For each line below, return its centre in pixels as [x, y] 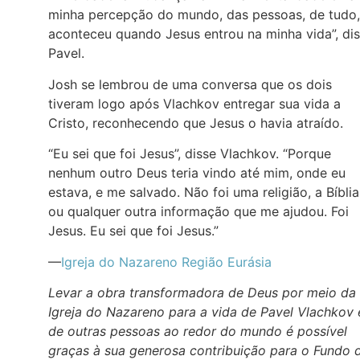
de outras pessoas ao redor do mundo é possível [198, 331]
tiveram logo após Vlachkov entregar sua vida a [194, 103]
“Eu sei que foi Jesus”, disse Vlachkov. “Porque [190, 154]
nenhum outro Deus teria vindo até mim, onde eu [197, 173]
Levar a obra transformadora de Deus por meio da [202, 292]
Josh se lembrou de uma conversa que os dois [190, 84]
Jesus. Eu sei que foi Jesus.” [133, 231]
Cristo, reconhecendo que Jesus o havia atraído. [196, 123]
